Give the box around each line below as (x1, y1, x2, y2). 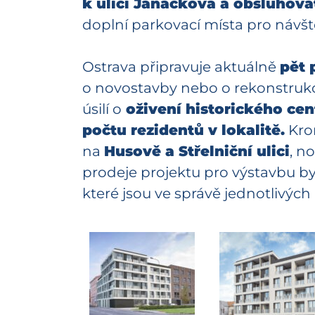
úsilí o (82, 101, 122, 118)
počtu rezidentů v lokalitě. (82, 122, 285, 139)
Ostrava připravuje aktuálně (82, 58, 280, 76)
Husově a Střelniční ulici (104, 143, 290, 160)
